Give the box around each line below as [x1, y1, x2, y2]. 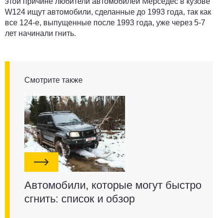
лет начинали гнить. [5, 29, 78, 38]
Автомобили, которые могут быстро [24, 179, 201, 191]
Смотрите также [24, 76, 83, 85]
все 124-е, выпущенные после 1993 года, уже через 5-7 [5, 18, 205, 27]
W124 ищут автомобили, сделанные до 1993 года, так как [5, 8, 211, 17]
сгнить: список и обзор [24, 192, 135, 205]
